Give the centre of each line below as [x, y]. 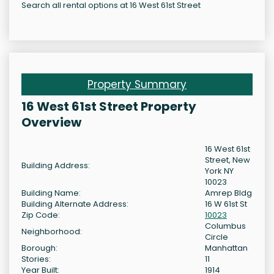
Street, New [228, 160]
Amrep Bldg [228, 193]
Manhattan [226, 248]
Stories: [36, 259]
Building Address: [56, 166]
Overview [51, 123]
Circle [217, 237]
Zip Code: [41, 215]
